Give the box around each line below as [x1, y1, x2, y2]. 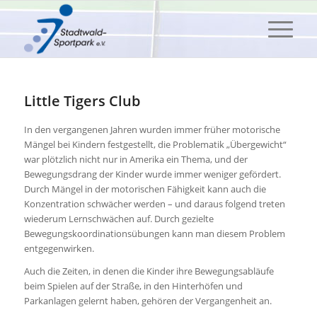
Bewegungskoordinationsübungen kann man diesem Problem [23, 227, 285, 241]
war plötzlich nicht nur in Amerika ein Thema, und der [23, 153, 248, 166]
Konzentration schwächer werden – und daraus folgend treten [23, 197, 285, 211]
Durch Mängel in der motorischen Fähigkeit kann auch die [23, 183, 266, 196]
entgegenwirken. [23, 242, 94, 255]
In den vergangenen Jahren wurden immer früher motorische [23, 123, 280, 137]
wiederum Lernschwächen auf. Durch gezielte [23, 212, 214, 226]
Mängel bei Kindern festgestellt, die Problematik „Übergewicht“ [23, 138, 287, 151]
